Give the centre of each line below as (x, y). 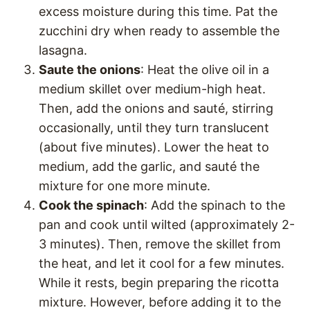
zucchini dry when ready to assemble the (159, 31)
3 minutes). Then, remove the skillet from (160, 244)
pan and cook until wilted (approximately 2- (167, 225)
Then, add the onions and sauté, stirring (156, 108)
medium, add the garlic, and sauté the (149, 166)
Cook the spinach (91, 205)
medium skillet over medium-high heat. (152, 89)
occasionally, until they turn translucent (154, 128)
